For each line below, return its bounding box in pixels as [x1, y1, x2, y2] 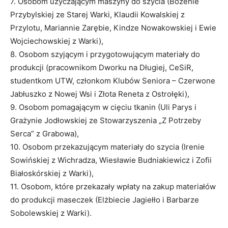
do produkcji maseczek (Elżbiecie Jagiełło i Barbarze [10, 194, 199, 205]
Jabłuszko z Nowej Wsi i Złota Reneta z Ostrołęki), [10, 89, 189, 99]
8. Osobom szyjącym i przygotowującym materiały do [10, 49, 200, 59]
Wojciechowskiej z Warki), [10, 36, 103, 46]
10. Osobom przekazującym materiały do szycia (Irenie [10, 141, 205, 152]
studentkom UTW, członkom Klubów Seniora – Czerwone [10, 75, 215, 85]
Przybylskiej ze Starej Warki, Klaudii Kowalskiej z [10, 9, 185, 19]
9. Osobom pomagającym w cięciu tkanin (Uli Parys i [10, 102, 196, 112]
